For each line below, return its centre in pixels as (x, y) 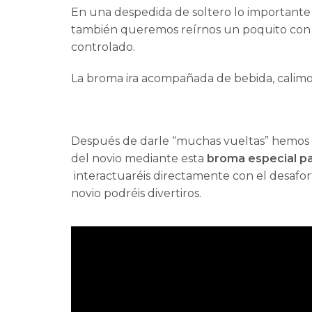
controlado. (103, 47)
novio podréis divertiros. (136, 194)
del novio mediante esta (139, 159)
